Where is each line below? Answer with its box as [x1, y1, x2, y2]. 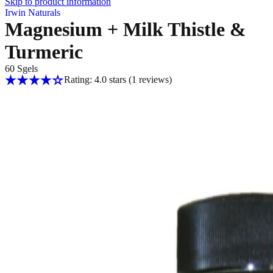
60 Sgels [5, 63, 38, 74]
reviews [136, 74, 169, 85]
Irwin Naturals [5, 7, 60, 18]
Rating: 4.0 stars [63, 74, 129, 85]
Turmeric [5, 41, 83, 63]
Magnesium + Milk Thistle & [5, 18, 246, 40]
